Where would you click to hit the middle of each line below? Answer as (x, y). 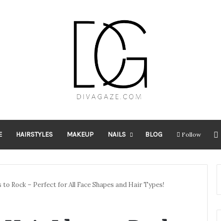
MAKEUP (80, 134)
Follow (191, 134)
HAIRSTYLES (34, 134)
